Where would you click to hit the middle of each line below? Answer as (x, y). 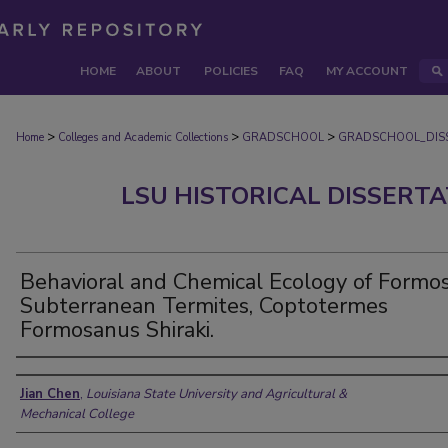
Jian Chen (50, 394)
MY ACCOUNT (367, 71)
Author (49, 376)
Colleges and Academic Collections (143, 137)
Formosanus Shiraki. (117, 330)
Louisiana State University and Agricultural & (216, 394)
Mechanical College (77, 414)
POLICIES (231, 71)
